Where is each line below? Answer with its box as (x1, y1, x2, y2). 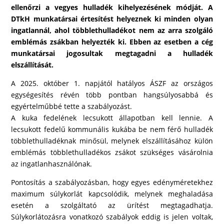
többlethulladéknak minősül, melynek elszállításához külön (11, 136, 213, 145)
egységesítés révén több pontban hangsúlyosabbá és (11, 90, 213, 99)
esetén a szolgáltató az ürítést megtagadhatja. (11, 200, 213, 210)
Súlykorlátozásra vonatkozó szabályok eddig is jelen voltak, (11, 212, 213, 221)
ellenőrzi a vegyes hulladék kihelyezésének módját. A (11, 2, 213, 12)
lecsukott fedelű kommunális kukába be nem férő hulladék (11, 124, 213, 134)
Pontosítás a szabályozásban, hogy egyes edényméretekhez (11, 177, 213, 187)
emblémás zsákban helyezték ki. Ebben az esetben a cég (11, 37, 213, 46)
